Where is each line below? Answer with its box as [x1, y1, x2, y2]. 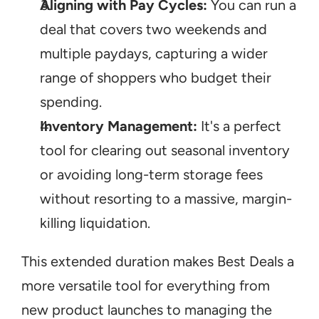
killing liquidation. [40, 214, 150, 231]
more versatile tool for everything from [21, 277, 270, 294]
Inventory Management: [40, 117, 197, 135]
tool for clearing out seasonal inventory [40, 142, 290, 159]
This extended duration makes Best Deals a [21, 253, 294, 270]
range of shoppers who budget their [40, 69, 271, 86]
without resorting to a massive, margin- [40, 190, 292, 207]
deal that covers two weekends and [40, 21, 267, 38]
